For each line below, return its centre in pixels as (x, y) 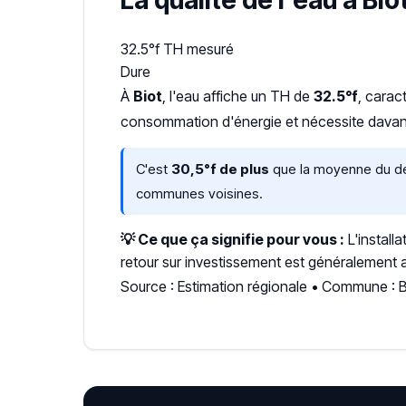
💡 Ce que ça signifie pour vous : (232, 239)
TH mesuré (198, 49)
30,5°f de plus (220, 169)
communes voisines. (199, 193)
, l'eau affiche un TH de (238, 96)
